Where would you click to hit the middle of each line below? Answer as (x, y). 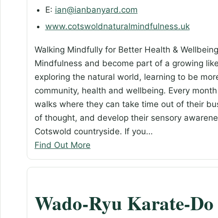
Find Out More (63, 145)
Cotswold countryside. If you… (94, 131)
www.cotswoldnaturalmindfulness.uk (117, 26)
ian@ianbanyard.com (96, 10)
